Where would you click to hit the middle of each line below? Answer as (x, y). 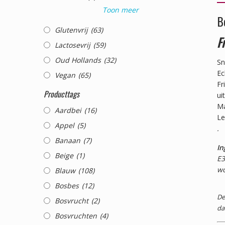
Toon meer (121, 10)
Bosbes (68, 185)
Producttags (62, 94)
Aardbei (69, 110)
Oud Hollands (79, 60)
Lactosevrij (74, 45)
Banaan (69, 140)
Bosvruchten (77, 215)
